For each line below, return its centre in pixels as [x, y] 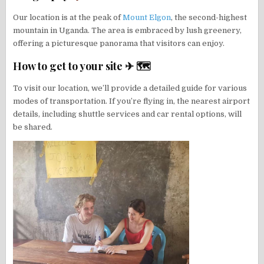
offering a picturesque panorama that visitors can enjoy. [119, 44]
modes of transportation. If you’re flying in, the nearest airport [132, 101]
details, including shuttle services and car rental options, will [128, 114]
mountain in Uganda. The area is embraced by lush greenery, [128, 31]
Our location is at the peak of [68, 18]
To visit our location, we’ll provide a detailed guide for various [130, 88]
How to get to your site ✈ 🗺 [82, 66]
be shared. [33, 127]
